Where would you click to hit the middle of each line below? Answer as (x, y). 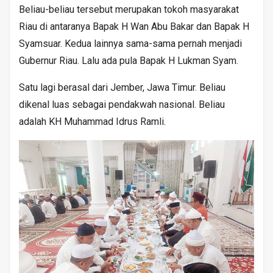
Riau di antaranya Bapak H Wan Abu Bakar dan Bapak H (134, 26)
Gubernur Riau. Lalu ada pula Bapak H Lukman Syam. (129, 60)
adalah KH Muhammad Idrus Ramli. (92, 121)
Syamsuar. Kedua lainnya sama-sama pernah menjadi (130, 43)
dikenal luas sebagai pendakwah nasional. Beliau (122, 104)
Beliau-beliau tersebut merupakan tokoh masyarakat (129, 9)
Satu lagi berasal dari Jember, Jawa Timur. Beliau (122, 87)
